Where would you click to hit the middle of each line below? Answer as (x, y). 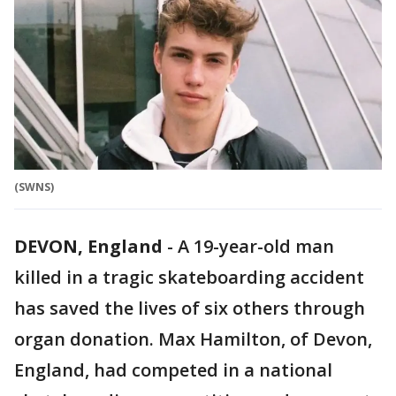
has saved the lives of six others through (190, 308)
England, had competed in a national (173, 370)
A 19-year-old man (256, 247)
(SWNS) (34, 187)
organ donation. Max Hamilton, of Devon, (193, 339)
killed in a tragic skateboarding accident (189, 278)
